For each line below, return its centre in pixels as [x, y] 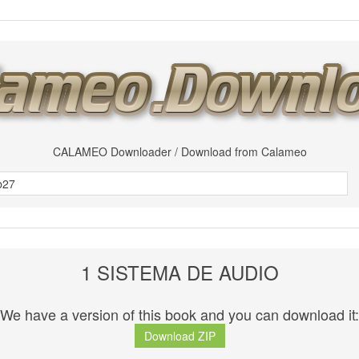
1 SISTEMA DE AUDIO [179, 272]
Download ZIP [179, 336]
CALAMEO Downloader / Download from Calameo [179, 151]
